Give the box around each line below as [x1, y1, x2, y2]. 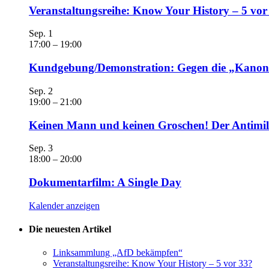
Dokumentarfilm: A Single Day [29, 175, 181, 189]
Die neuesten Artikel [29, 223, 111, 234]
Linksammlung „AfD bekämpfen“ [53, 247, 183, 258]
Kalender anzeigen [29, 200, 100, 211]
